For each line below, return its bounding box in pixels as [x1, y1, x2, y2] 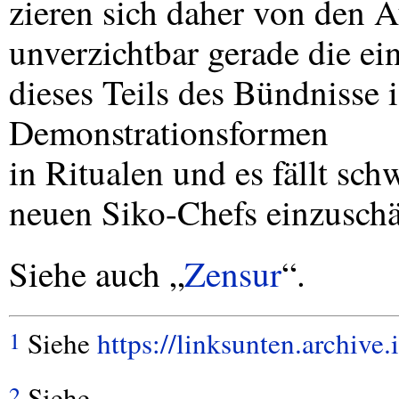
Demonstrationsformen [9, 109, 329, 155]
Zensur [184, 250, 281, 297]
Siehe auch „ [9, 250, 184, 297]
